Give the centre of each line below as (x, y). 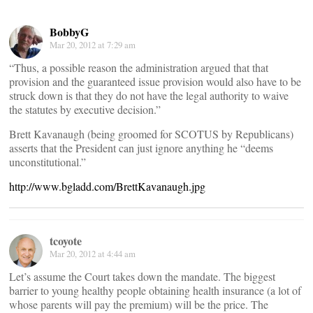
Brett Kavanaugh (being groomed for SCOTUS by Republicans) (151, 134)
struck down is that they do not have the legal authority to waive (149, 95)
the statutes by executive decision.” (85, 109)
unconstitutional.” (48, 162)
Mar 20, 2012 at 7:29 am (93, 45)
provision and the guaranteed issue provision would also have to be (155, 81)
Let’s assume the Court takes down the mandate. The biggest (142, 276)
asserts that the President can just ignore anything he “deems (141, 148)
